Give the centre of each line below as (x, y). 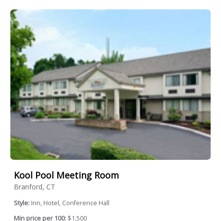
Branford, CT (35, 187)
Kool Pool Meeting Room (66, 175)
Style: (22, 203)
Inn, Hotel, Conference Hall (70, 203)
